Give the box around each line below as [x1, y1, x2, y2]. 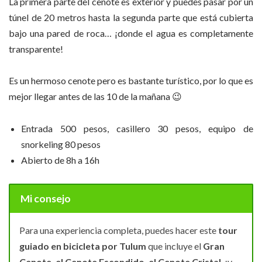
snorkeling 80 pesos [21, 138, 101, 150]
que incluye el [146, 240, 203, 251]
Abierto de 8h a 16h [21, 154, 99, 166]
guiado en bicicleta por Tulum [19, 240, 146, 251]
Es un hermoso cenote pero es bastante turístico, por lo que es [9, 75, 253, 87]
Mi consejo [20, 192, 71, 205]
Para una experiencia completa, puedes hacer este [19, 224, 218, 236]
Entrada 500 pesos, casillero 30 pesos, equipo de [21, 122, 253, 134]
